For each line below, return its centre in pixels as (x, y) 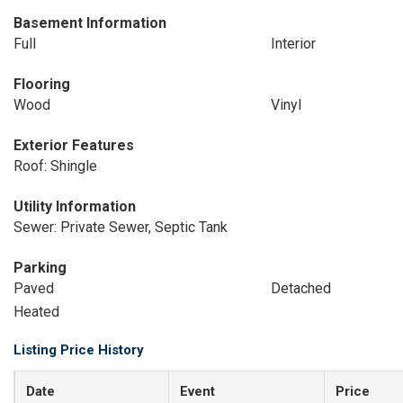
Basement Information (90, 23)
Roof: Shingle (55, 166)
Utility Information (75, 206)
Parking (40, 268)
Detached (300, 288)
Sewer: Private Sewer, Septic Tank (121, 227)
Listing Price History (79, 350)
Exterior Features (74, 145)
